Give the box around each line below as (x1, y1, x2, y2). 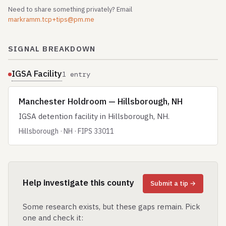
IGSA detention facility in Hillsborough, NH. (19, 111, 169, 121)
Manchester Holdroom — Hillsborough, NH (19, 96, 183, 107)
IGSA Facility (12, 68, 62, 79)
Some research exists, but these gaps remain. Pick (23, 202, 200, 211)
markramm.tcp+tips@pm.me (8, 15, 94, 24)
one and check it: (23, 213, 83, 222)
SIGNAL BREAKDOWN (8, 44, 96, 53)
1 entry (62, 70, 90, 79)
